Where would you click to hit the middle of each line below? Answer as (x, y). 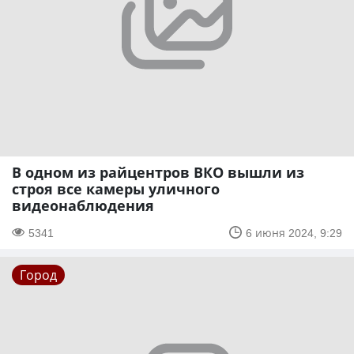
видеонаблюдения (83, 205)
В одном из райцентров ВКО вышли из (158, 172)
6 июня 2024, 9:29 (294, 232)
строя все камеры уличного (116, 188)
